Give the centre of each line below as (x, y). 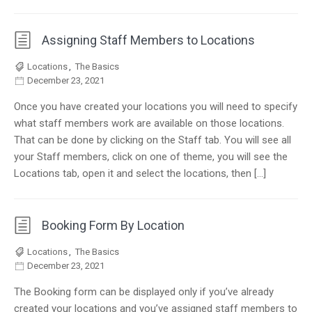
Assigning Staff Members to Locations (148, 40)
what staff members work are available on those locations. (149, 123)
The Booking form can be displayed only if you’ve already (144, 292)
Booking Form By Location (113, 225)
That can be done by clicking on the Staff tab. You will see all (153, 140)
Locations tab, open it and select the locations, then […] (140, 173)
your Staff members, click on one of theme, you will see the (151, 157)
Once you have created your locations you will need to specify (156, 107)
